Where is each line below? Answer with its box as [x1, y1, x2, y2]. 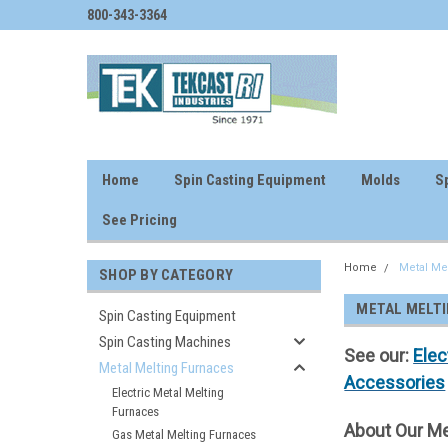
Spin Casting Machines [99, 333, 231, 351]
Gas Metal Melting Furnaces [112, 427, 256, 442]
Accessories [344, 372, 446, 393]
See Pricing [102, 211, 177, 229]
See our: [344, 345, 414, 366]
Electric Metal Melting [112, 385, 224, 400]
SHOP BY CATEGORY [99, 266, 233, 284]
